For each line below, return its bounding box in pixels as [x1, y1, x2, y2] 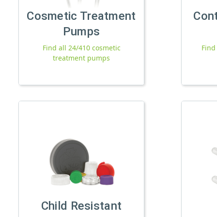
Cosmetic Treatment [27, 9, 136, 23]
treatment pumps [53, 53, 110, 62]
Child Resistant [41, 199, 122, 213]
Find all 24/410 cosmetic [42, 43, 121, 52]
